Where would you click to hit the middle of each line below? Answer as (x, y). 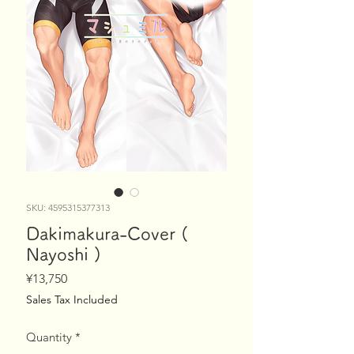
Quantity (49, 337)
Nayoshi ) (64, 255)
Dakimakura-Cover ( (107, 234)
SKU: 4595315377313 (68, 208)
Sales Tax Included (72, 300)
